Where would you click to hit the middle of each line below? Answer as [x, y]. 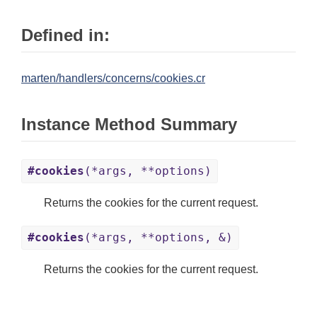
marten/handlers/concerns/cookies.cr [113, 79]
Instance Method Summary [129, 125]
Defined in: [65, 35]
